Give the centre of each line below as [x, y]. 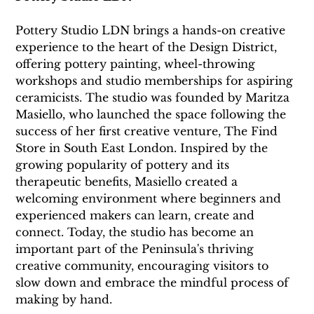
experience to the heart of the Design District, [148, 47]
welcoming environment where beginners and [150, 199]
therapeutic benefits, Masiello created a [129, 182]
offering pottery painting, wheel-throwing [137, 64]
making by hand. [66, 300]
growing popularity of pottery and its [124, 165]
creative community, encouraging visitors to [144, 266]
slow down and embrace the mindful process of [154, 283]
